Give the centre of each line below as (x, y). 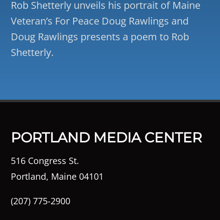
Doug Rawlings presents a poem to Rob (100, 36)
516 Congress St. (45, 160)
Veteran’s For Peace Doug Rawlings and (100, 21)
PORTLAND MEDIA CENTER (107, 137)
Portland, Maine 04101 (57, 176)
